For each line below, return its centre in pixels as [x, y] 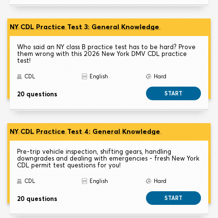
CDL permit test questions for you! [69, 165]
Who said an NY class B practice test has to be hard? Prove [106, 47]
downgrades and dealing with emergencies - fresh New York [108, 158]
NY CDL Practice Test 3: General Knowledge [84, 27]
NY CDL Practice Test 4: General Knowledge [85, 132]
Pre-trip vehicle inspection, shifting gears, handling [94, 152]
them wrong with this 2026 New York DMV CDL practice [102, 54]
